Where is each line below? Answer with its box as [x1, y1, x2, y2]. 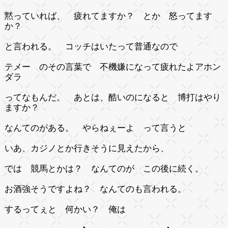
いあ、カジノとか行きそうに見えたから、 [4, 143, 169, 153]
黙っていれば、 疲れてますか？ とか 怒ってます [4, 11, 212, 21]
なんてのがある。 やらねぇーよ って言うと [4, 123, 186, 133]
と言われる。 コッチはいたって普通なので [4, 41, 186, 51]
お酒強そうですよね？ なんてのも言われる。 [4, 184, 186, 194]
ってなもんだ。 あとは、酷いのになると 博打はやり [4, 92, 221, 102]
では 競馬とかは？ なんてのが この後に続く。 [4, 163, 212, 174]
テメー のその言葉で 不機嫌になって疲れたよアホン [4, 62, 221, 72]
